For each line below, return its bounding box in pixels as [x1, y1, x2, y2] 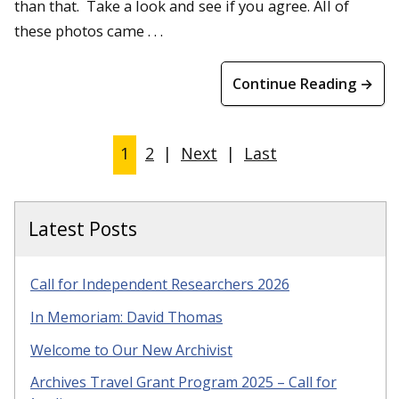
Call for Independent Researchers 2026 [30, 274, 289, 294]
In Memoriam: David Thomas [30, 306, 223, 327]
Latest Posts [28, 216, 137, 241]
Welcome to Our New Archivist [30, 339, 232, 360]
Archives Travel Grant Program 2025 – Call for [30, 372, 337, 393]
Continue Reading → [232, 74, 373, 94]
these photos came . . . [14, 20, 163, 41]
